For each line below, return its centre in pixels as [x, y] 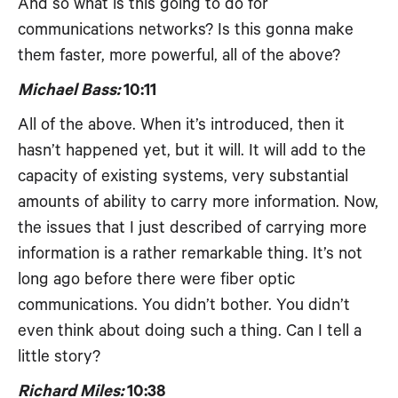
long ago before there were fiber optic [156, 279]
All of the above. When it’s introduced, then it [181, 125]
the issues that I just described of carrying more [192, 228]
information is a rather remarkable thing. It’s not [190, 254]
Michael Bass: [69, 90]
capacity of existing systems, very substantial [183, 176]
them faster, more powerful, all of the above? [179, 56]
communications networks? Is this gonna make [186, 30]
